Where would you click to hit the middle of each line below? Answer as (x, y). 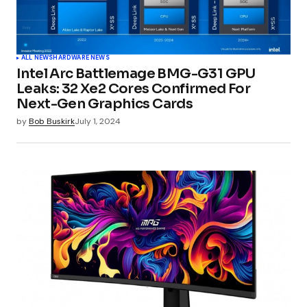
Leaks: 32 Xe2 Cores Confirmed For (134, 88)
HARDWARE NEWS (81, 57)
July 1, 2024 (98, 121)
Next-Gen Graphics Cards (105, 103)
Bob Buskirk (52, 121)
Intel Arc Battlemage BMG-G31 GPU (136, 73)
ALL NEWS (37, 57)
